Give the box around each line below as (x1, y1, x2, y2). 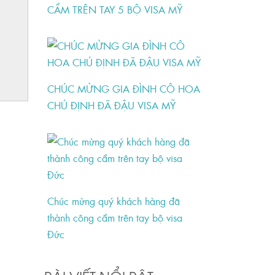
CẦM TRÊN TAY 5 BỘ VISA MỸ (47, 2, 183, 17)
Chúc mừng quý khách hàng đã (47, 193, 180, 209)
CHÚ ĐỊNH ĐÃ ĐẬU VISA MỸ (47, 98, 176, 113)
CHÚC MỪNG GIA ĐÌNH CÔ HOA (47, 81, 201, 96)
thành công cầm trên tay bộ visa (47, 210, 183, 225)
